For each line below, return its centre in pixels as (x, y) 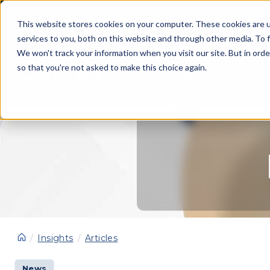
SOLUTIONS (178, 80)
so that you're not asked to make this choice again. (112, 67)
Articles (102, 238)
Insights (55, 238)
